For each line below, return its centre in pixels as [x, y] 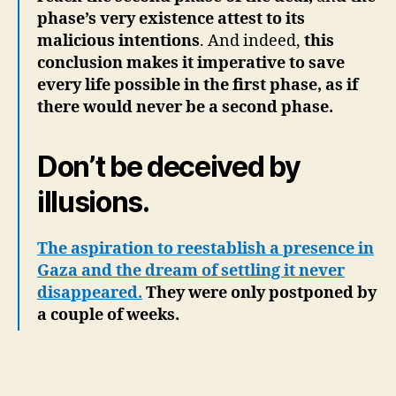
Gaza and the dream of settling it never [191, 271]
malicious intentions [118, 41]
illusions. [93, 202]
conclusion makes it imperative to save [191, 63]
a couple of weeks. [108, 315]
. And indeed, [250, 41]
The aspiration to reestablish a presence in [206, 249]
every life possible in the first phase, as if [198, 85]
